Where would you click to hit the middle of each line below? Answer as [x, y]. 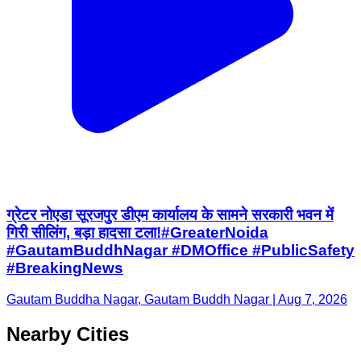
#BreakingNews [65, 268]
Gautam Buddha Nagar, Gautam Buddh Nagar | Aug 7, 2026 [177, 299]
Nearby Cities [68, 334]
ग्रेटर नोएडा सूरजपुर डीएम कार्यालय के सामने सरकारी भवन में [170, 215]
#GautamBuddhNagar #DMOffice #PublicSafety [180, 251]
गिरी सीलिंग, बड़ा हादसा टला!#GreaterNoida [137, 233]
